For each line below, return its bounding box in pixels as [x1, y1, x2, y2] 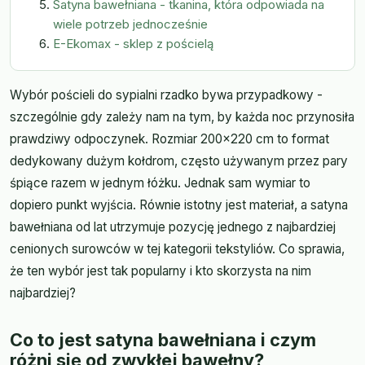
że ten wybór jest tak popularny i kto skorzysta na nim [10, 262, 311, 279]
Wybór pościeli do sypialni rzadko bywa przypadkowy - [10, 86, 323, 103]
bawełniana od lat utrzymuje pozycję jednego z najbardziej [10, 218, 336, 235]
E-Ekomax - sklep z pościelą [53, 35, 213, 51]
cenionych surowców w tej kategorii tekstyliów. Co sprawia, [10, 240, 345, 257]
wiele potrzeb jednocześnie [53, 15, 208, 32]
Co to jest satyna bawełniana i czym [10, 328, 316, 350]
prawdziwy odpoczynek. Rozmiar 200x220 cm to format [10, 130, 329, 147]
